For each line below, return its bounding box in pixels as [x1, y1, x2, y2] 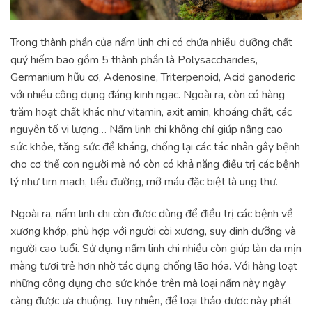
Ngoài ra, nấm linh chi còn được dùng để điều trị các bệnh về [10, 205, 293, 221]
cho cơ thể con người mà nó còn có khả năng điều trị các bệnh [10, 157, 300, 173]
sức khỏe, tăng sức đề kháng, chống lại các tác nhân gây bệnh [10, 139, 300, 155]
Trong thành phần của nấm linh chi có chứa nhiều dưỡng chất [10, 35, 292, 51]
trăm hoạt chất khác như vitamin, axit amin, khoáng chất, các [10, 104, 292, 120]
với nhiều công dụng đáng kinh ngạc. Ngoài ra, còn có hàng [10, 87, 285, 103]
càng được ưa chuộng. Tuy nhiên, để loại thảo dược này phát [10, 292, 292, 309]
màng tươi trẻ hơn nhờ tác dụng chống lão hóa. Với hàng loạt [10, 258, 297, 274]
